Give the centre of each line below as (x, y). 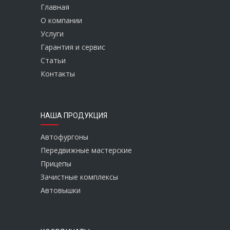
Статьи (53, 60)
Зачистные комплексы (79, 177)
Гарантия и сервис (73, 47)
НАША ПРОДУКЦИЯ (74, 115)
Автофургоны (64, 137)
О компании (61, 20)
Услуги (52, 33)
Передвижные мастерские (86, 150)
